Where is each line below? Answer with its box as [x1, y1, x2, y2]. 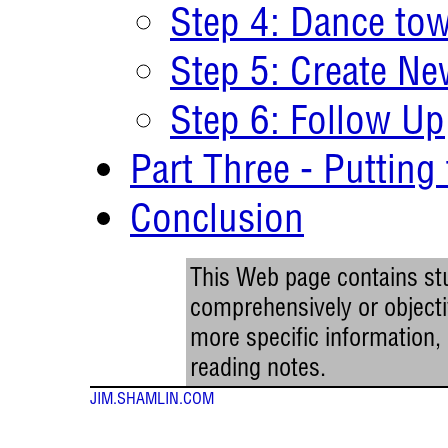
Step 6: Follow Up [170, 94, 445, 144]
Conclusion [130, 192, 304, 242]
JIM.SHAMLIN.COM [90, 387, 214, 408]
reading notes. [190, 351, 326, 382]
